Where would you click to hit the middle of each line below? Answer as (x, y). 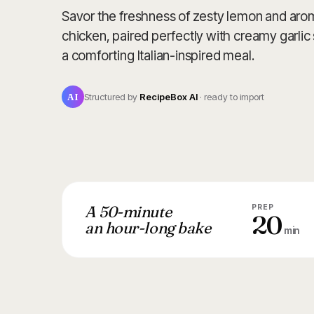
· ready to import (231, 96)
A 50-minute (128, 211)
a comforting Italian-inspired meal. (158, 55)
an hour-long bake (148, 227)
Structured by (112, 96)
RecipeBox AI (169, 96)
